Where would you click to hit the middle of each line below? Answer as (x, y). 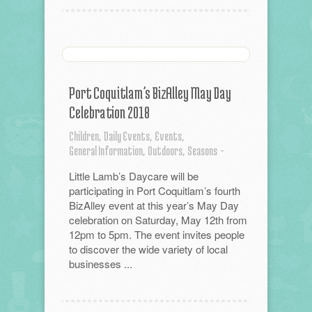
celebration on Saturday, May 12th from (158, 220)
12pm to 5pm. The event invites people (157, 234)
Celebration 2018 (109, 112)
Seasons (202, 150)
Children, (85, 136)
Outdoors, (166, 150)
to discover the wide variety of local (148, 249)
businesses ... (101, 264)
